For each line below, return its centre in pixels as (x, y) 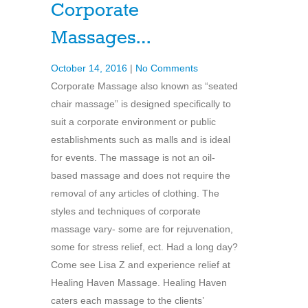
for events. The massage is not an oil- (133, 157)
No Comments (167, 68)
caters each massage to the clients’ (127, 300)
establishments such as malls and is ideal (141, 139)
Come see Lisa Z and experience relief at (141, 264)
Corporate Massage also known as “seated (144, 86)
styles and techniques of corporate (126, 211)
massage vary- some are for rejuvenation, (142, 229)
